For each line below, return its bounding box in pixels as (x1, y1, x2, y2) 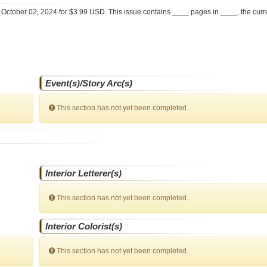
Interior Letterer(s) (45, 168, 122, 178)
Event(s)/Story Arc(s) (45, 78, 133, 88)
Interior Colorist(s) (45, 221, 123, 231)
